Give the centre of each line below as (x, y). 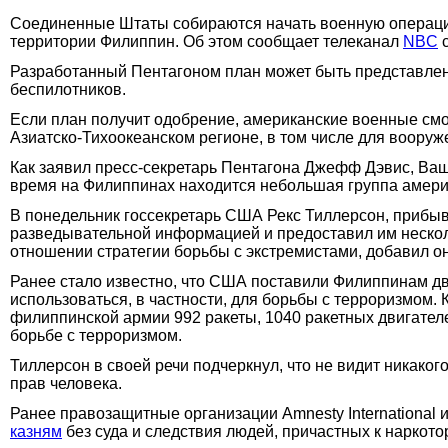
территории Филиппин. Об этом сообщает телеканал (206, 41)
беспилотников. (68, 89)
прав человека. (66, 383)
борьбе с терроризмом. (96, 335)
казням (36, 431)
